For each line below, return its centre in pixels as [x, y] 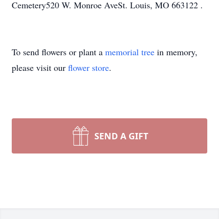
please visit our [40, 67]
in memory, [176, 52]
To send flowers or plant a [58, 52]
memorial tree [130, 52]
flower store [88, 67]
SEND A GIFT [121, 136]
